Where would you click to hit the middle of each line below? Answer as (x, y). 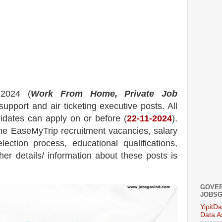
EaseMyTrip (34, 131)
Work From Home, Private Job (104, 93)
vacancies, (128, 131)
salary (164, 131)
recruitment (82, 131)
